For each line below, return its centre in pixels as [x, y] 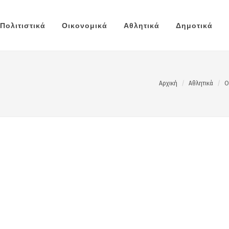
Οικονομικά [85, 26]
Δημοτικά [194, 26]
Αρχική [168, 83]
